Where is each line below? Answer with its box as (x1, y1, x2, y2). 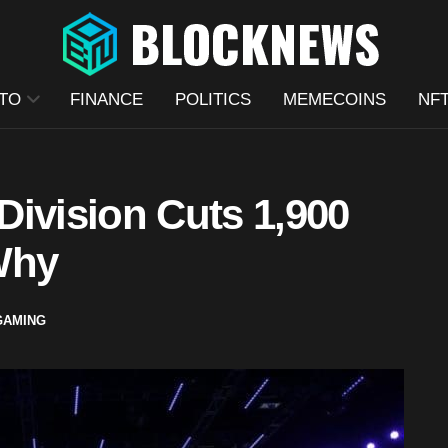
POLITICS (174, 90, 251, 109)
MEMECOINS (282, 90, 386, 109)
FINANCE (69, 90, 143, 109)
